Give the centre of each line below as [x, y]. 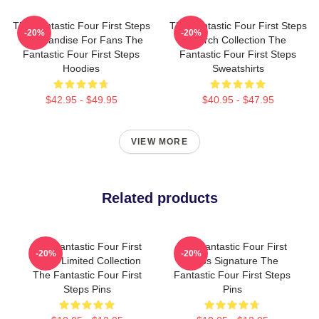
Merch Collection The [238, 40]
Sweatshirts [238, 69]
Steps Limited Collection [87, 261]
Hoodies [81, 69]
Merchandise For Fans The [81, 40]
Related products [159, 198]
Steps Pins [87, 289]
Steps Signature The [232, 261]
